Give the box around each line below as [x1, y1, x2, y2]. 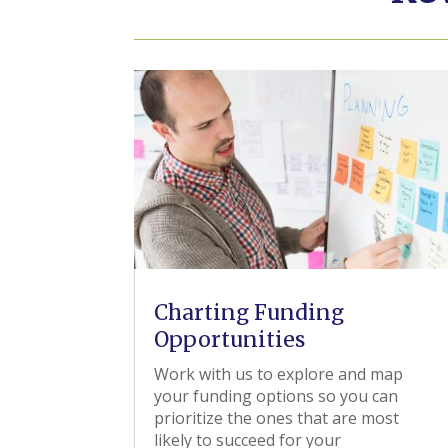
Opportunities [154, 326, 306, 353]
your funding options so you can [154, 385, 399, 407]
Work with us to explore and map [154, 363, 404, 385]
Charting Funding [154, 299, 345, 326]
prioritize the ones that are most [154, 407, 400, 429]
